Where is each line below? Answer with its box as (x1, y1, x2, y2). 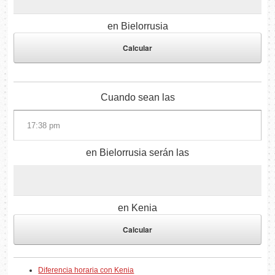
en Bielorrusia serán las (86, 147, 189, 158)
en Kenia (118, 203, 157, 214)
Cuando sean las (100, 92, 175, 103)
